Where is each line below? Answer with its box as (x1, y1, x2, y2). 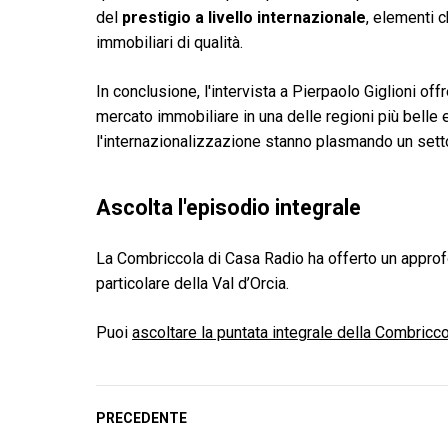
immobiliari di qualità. (96, 33, 243, 52)
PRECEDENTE (96, 410, 187, 426)
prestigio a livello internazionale (122, 8, 366, 27)
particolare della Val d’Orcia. (96, 274, 289, 293)
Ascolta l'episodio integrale (96, 195, 361, 220)
